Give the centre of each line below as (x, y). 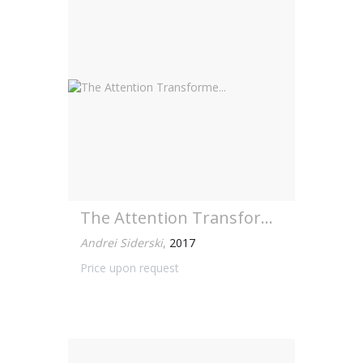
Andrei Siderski (122, 243)
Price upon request (130, 268)
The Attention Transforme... (267, 218)
